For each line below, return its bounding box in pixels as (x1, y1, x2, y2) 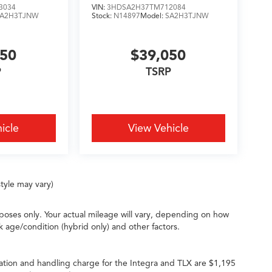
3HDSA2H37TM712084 (106, 2, 186, 12)
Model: (140, 11, 165, 21)
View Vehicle (127, 121, 189, 135)
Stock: (91, 11, 114, 21)
